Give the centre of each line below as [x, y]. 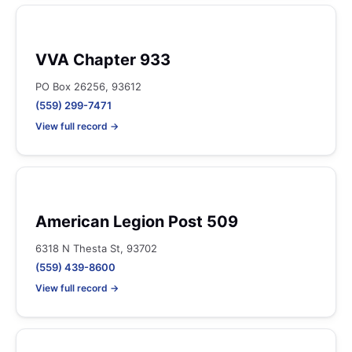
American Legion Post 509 [137, 222]
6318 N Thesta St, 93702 [96, 248]
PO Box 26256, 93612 [88, 86]
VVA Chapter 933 [103, 60]
